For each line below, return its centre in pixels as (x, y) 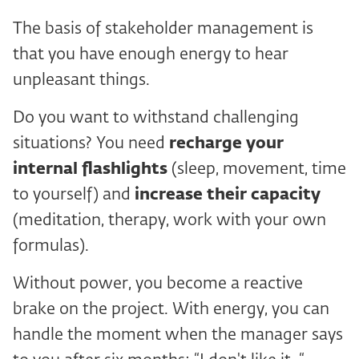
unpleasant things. (81, 80)
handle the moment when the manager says (178, 335)
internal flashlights (90, 169)
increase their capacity (228, 195)
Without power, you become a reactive (158, 284)
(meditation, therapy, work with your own (169, 220)
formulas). (51, 246)
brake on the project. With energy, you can (171, 309)
